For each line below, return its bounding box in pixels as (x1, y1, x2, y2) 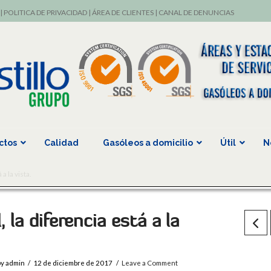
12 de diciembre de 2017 (33, 258, 113, 267)
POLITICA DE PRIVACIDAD (3, 8, 87, 17)
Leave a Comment (121, 258, 178, 267)
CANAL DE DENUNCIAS (158, 8, 234, 17)
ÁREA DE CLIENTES (91, 8, 154, 17)
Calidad (44, 138, 79, 148)
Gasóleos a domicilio (103, 138, 193, 148)
